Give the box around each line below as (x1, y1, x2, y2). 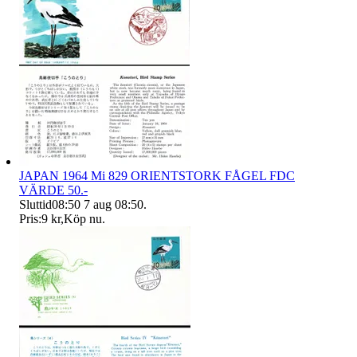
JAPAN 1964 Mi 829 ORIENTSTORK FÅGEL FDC (19, 169, 295, 183)
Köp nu (64, 212, 102, 226)
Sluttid (19, 198, 52, 212)
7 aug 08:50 (84, 198, 143, 212)
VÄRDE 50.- (19, 183, 88, 198)
